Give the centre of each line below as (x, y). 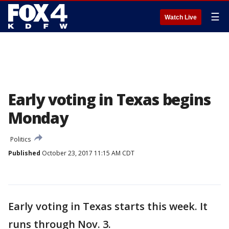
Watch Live (181, 17)
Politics (20, 139)
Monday (38, 118)
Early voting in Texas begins (109, 99)
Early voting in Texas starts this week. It (108, 206)
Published (24, 153)
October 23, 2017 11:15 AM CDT (87, 153)
